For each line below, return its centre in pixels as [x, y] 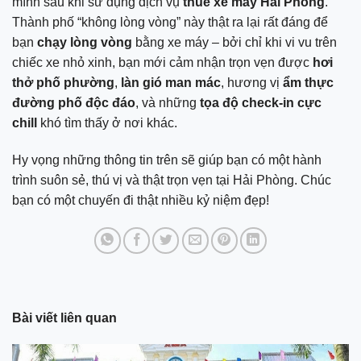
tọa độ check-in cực [261, 103]
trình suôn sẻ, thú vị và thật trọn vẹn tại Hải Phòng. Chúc [172, 180]
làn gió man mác [171, 83]
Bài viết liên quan [64, 317]
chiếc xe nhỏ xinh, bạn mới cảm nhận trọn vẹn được [162, 63]
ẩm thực [308, 83]
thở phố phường [63, 83]
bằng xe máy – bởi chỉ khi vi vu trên [234, 43]
